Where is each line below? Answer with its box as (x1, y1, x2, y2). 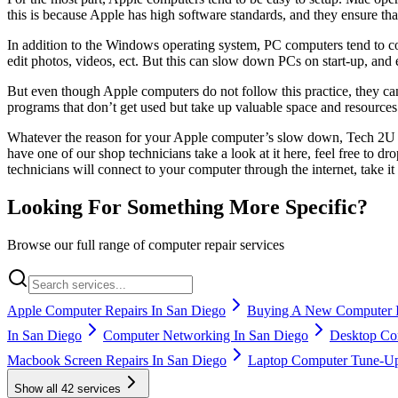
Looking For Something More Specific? (7, 195, 368, 219)
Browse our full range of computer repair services (7, 236, 284, 252)
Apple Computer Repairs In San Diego (7, 302, 226, 318)
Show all (14, 381, 61, 395)
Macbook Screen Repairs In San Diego (7, 352, 227, 368)
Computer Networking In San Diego (103, 327, 308, 343)
